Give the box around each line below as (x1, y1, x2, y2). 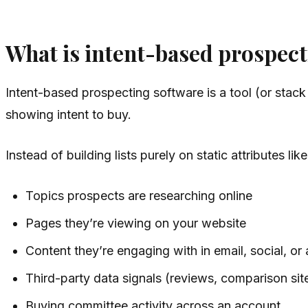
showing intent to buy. (5, 107, 131, 122)
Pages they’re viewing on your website (25, 216, 247, 231)
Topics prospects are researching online (25, 188, 253, 203)
